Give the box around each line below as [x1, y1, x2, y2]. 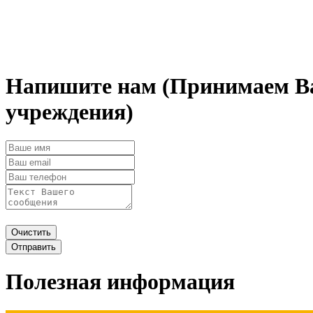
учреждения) [6, 99, 133, 125]
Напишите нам [6, 73, 162, 99]
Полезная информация [6, 269, 235, 295]
